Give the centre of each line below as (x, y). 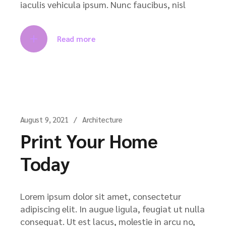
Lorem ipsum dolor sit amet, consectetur (101, 196)
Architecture (102, 119)
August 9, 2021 (44, 119)
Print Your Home (89, 140)
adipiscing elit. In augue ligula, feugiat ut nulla (112, 208)
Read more (76, 38)
